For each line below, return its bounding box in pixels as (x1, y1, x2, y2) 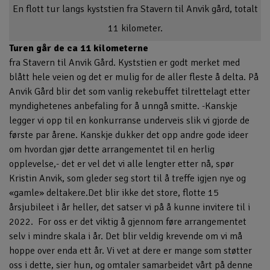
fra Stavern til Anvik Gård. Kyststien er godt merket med (9, 57, 240, 69)
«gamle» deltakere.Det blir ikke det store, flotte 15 (9, 187, 219, 199)
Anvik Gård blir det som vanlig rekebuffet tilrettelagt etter (9, 86, 250, 98)
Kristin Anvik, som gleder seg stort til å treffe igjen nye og (9, 172, 246, 185)
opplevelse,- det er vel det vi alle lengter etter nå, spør (9, 158, 234, 171)
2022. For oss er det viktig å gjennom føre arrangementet (9, 216, 246, 228)
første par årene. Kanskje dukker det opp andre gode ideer (9, 129, 248, 142)
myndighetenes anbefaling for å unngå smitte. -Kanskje (9, 100, 237, 113)
